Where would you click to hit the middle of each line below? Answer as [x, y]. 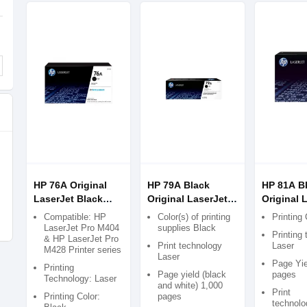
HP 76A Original [70, 185]
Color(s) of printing [194, 217]
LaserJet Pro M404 [82, 228]
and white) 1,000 [191, 285]
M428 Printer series [83, 250]
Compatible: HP [75, 217]
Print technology [190, 246]
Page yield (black [192, 274]
